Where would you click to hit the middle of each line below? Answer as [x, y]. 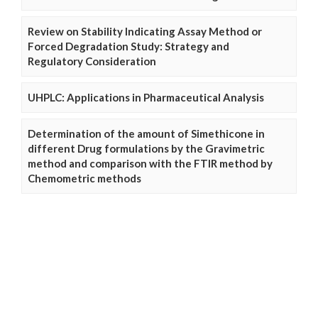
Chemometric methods [84, 179]
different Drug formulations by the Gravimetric [146, 149]
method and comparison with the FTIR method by [150, 164]
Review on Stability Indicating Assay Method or [145, 32]
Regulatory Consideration [92, 61]
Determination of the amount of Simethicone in [146, 134]
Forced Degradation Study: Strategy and [128, 46]
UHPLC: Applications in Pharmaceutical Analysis [146, 98]
